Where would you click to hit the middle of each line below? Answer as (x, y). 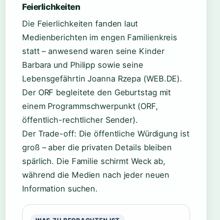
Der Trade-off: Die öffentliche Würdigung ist (106, 134)
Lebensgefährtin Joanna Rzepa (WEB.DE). (102, 79)
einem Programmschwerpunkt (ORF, (90, 106)
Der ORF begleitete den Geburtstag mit (97, 92)
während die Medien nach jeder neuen (96, 175)
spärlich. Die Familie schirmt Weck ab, (94, 161)
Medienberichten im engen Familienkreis (100, 37)
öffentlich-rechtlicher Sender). (80, 120)
